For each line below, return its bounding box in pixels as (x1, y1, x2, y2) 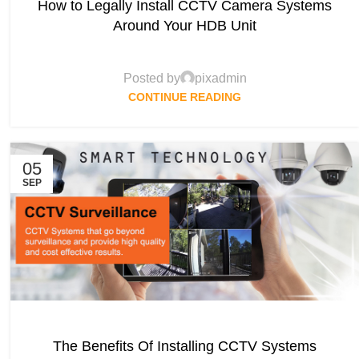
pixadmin (194, 71, 247, 85)
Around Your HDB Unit (113, 17, 257, 34)
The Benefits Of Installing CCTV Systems (53, 338, 317, 355)
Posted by (123, 71, 180, 85)
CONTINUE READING (128, 90, 242, 103)
